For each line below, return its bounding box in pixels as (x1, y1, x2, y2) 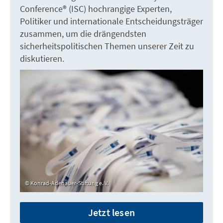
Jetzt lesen (88, 206, 135, 219)
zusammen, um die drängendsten (20, 28, 146, 40)
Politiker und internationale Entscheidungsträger (20, 15, 203, 27)
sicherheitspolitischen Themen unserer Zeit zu (20, 40, 194, 52)
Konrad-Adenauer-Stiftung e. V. (30, 179, 109, 187)
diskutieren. (20, 53, 64, 65)
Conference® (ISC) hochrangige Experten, (20, 3, 172, 15)
